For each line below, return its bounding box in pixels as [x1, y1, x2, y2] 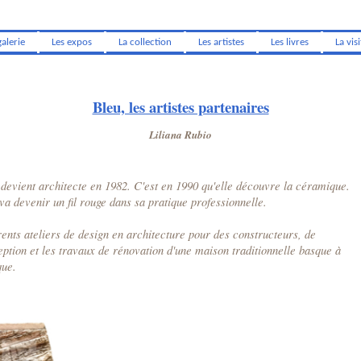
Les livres [270, 36, 309, 48]
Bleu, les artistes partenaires [92, 95, 269, 118]
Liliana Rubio [149, 127, 212, 142]
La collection [118, 36, 172, 48]
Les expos [51, 36, 92, 48]
